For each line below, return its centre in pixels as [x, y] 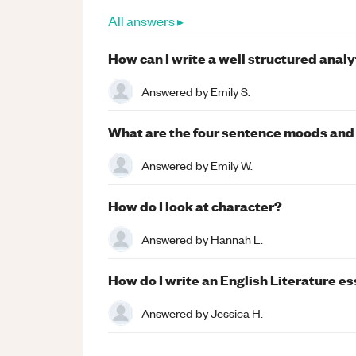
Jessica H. [237, 313]
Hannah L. [237, 239]
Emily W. [232, 165]
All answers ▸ [146, 21]
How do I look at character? [195, 205]
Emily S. [230, 91]
